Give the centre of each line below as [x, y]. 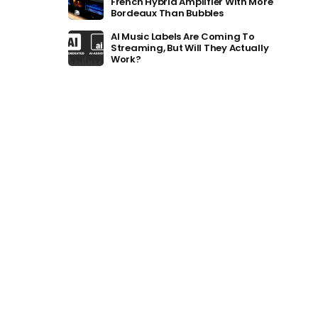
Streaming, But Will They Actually [190, 48]
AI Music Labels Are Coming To [183, 37]
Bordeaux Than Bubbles [167, 13]
